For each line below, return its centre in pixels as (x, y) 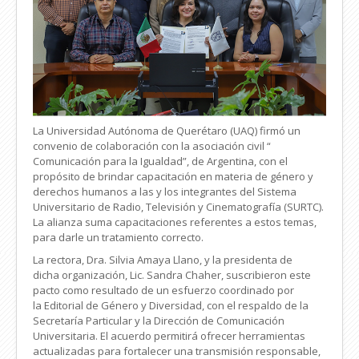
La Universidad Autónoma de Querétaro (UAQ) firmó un (167, 130)
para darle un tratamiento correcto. (118, 237)
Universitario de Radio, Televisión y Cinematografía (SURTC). (178, 206)
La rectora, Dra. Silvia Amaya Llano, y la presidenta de (163, 259)
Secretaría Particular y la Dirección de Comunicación (159, 320)
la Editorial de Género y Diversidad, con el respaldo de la (171, 305)
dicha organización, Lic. (90, 274)
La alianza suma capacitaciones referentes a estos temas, (175, 222)
